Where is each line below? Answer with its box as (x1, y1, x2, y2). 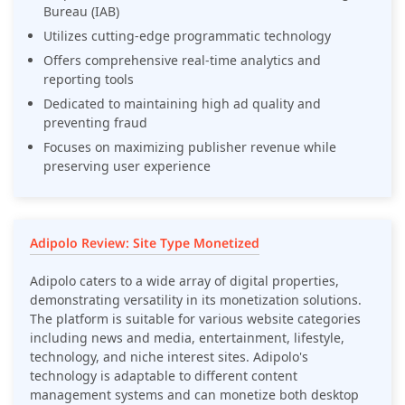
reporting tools (43, 71, 134, 89)
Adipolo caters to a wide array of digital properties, (30, 272, 339, 290)
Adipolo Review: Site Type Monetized (30, 234, 259, 252)
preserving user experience (43, 157, 211, 175)
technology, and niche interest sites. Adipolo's (30, 348, 308, 366)
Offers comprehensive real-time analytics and (43, 52, 321, 70)
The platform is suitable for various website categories (30, 310, 361, 328)
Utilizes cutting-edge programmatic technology (43, 27, 331, 45)
